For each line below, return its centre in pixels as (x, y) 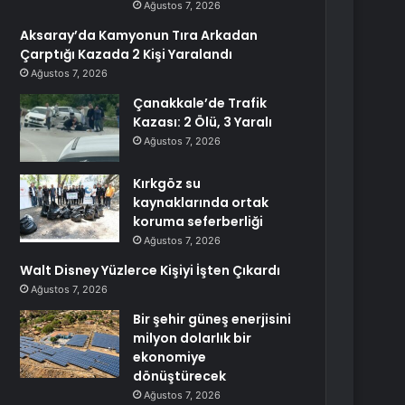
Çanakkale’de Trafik (200, 103)
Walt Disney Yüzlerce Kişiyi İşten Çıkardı (151, 270)
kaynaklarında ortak (201, 202)
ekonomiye (170, 357)
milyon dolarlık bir (193, 338)
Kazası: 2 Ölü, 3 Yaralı (203, 122)
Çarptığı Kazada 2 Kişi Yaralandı (127, 54)
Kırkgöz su (167, 184)
